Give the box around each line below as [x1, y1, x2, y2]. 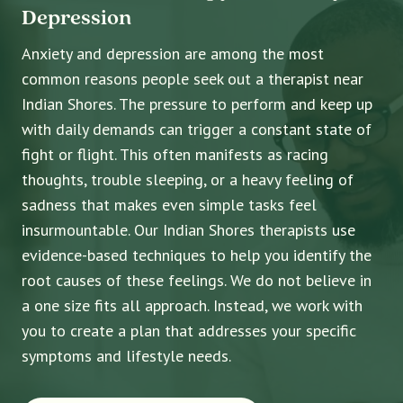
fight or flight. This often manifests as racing [22, 143, 328, 165]
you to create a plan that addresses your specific [22, 319, 356, 341]
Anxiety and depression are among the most [22, 42, 324, 64]
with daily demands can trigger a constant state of [22, 118, 372, 139]
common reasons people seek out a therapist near [22, 67, 363, 89]
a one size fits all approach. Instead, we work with [22, 294, 363, 316]
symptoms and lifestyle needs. [22, 345, 231, 366]
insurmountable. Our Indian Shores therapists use [22, 219, 355, 240]
